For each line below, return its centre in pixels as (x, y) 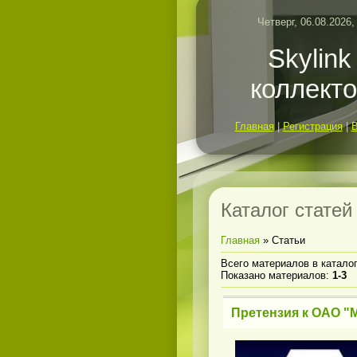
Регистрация (312, 126)
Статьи (288, 241)
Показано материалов (273, 276)
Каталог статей (286, 210)
